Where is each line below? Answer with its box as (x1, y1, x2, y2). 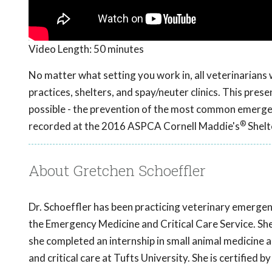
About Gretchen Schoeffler (29, 161, 206, 181)
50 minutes (93, 42, 144, 56)
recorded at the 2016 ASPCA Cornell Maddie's (29, 120, 240, 133)
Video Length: (29, 42, 93, 56)
